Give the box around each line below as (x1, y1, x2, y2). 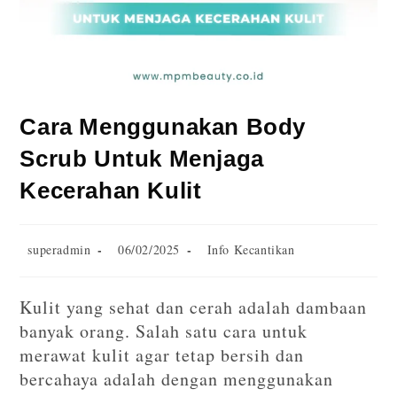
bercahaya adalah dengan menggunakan (19, 367, 334, 392)
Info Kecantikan (206, 241, 295, 259)
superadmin (27, 241, 91, 259)
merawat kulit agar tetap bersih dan (19, 343, 305, 368)
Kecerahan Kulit (19, 177, 202, 205)
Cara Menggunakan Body (19, 113, 307, 141)
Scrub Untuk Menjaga (19, 145, 264, 173)
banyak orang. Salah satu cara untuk (19, 319, 308, 344)
